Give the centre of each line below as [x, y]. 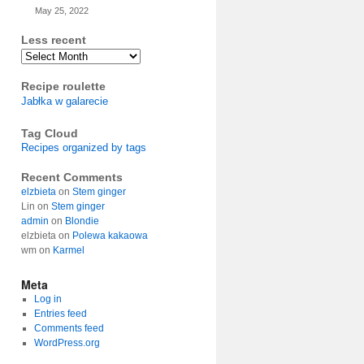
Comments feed [69, 328]
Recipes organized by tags [84, 147]
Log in [48, 299]
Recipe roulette [63, 86]
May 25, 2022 [61, 11]
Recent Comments [72, 177]
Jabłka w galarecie [65, 101]
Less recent [54, 40]
